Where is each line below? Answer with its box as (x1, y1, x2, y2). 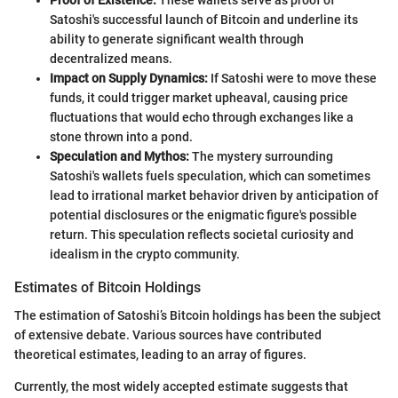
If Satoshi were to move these (208, 70, 377, 85)
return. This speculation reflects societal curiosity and (50, 227, 354, 242)
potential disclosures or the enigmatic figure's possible (50, 207, 357, 222)
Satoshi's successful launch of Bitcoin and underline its (50, 12, 358, 27)
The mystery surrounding (189, 148, 333, 163)
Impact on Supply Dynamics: (50, 70, 208, 85)
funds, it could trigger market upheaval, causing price (50, 90, 348, 105)
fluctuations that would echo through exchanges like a (50, 109, 354, 124)
